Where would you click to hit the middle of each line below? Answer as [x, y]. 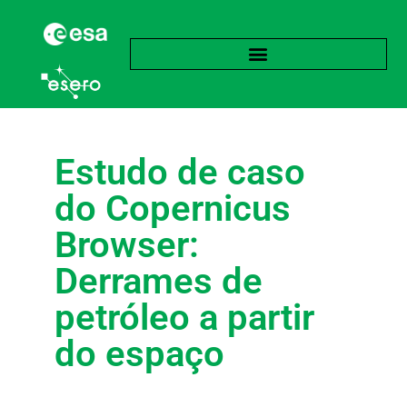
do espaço [139, 353]
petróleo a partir [184, 317]
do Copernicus [173, 208]
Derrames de [159, 281]
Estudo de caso [180, 172]
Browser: [127, 244]
